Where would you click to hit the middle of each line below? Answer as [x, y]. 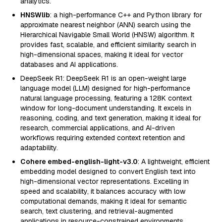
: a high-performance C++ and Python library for [126, 15]
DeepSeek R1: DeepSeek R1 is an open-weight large [103, 78]
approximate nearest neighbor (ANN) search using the [106, 25]
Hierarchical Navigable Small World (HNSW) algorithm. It [107, 35]
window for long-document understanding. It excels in [106, 108]
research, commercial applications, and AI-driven [98, 128]
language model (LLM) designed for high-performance [105, 88]
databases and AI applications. [69, 64]
